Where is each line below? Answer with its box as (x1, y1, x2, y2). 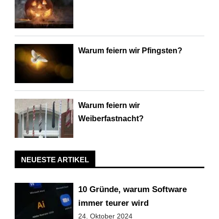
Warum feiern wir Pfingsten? (78, 46, 182, 55)
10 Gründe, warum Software (78, 185, 187, 195)
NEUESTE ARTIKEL (21, 155, 89, 164)
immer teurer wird (78, 198, 149, 208)
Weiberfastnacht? (78, 114, 144, 123)
